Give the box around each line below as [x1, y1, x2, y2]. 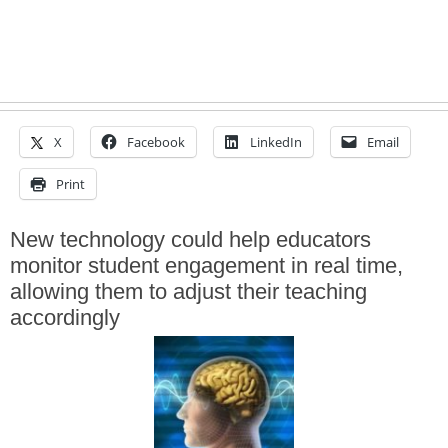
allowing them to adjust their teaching [10, 278, 367, 304]
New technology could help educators [10, 226, 371, 252]
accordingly [10, 304, 120, 330]
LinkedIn [250, 132, 302, 151]
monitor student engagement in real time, [10, 252, 403, 278]
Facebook [127, 132, 185, 151]
